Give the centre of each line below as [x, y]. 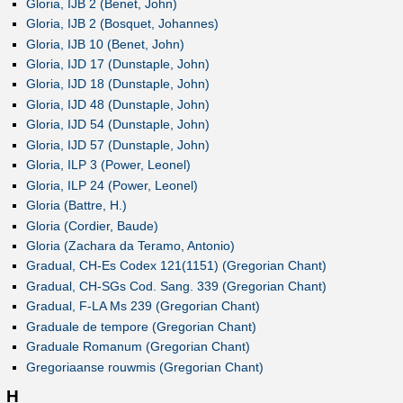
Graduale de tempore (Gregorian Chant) [141, 326]
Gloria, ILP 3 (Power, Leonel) [108, 165]
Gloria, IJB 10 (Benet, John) [105, 44]
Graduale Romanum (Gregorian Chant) [138, 347]
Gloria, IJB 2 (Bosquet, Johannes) [122, 24]
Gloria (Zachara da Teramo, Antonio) [130, 245]
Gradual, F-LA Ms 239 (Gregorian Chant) [143, 306]
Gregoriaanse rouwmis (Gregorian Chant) [144, 367]
